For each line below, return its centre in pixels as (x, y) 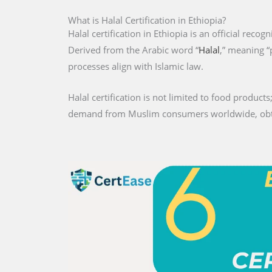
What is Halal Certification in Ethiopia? (147, 20)
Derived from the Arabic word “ (133, 50)
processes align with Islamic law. (136, 66)
